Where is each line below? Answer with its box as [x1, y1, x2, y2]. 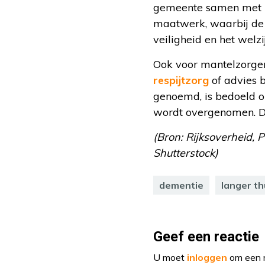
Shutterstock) [153, 146, 218, 160]
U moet [153, 251, 187, 264]
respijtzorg [153, 73, 209, 88]
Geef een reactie [153, 227, 259, 248]
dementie [159, 179, 203, 192]
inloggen [187, 251, 227, 264]
